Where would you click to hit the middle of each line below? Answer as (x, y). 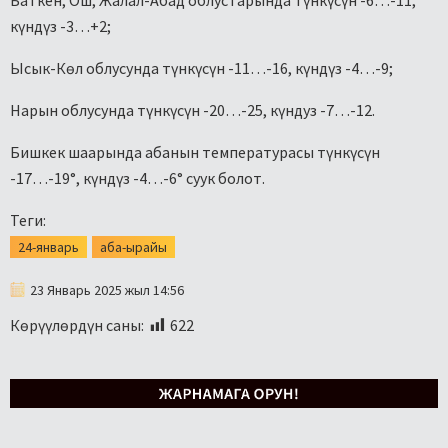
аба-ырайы (133, 247)
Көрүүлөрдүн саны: (77, 325)
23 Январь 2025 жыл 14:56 (107, 290)
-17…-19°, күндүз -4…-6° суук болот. (137, 178)
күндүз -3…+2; (60, 26)
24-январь (48, 247)
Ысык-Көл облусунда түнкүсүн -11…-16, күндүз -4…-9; (201, 68)
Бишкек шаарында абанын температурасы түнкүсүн (195, 152)
